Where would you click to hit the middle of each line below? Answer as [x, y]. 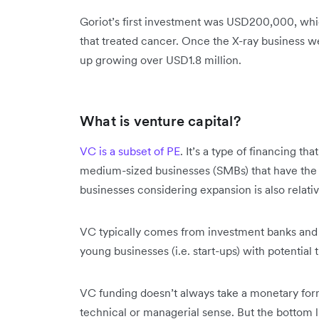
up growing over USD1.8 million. [162, 60]
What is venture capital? [160, 121]
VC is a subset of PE [130, 151]
